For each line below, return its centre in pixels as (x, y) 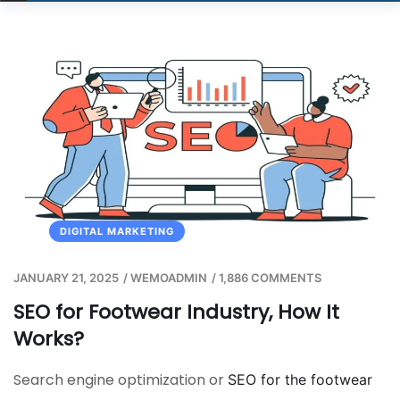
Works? (49, 338)
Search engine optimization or (121, 379)
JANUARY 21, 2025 (66, 277)
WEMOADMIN (169, 277)
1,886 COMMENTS (270, 277)
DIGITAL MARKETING (117, 231)
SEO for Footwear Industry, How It (176, 312)
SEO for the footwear (300, 379)
